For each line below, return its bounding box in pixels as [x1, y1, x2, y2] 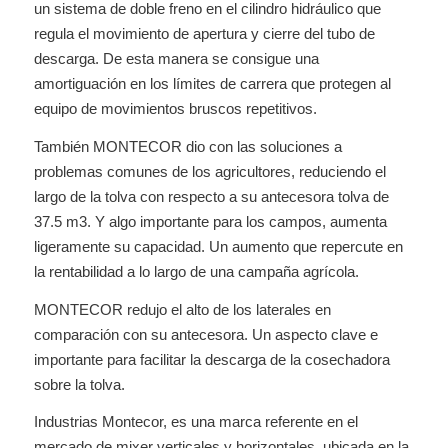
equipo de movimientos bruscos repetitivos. [33, 100, 317, 117]
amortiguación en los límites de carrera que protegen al [33, 75, 391, 92]
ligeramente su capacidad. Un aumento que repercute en [33, 237, 403, 255]
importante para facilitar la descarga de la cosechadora [33, 350, 390, 368]
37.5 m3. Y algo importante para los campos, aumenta [33, 212, 387, 230]
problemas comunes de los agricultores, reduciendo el [33, 162, 386, 180]
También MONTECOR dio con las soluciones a [33, 137, 342, 155]
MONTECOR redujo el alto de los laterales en [33, 300, 331, 318]
